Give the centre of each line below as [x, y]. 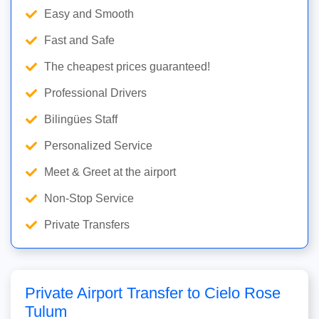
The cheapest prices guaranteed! [127, 67]
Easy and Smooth [89, 14]
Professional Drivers [95, 93]
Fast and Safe [79, 41]
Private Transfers [87, 225]
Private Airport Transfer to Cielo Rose [153, 293]
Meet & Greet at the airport [110, 172]
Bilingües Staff [81, 120]
